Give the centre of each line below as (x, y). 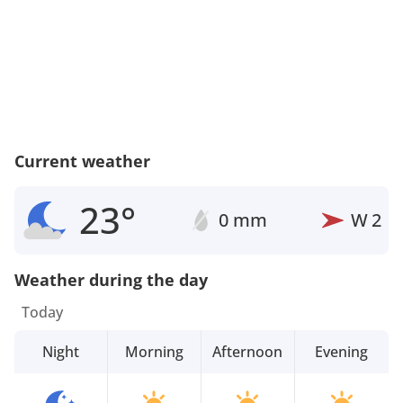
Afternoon (248, 351)
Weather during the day (111, 279)
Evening (342, 351)
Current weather (82, 161)
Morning (154, 351)
